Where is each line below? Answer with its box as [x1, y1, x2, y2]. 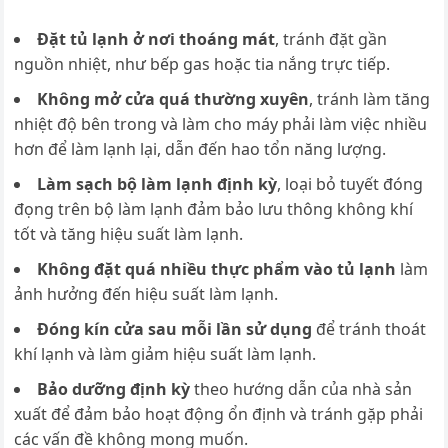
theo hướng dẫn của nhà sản [190, 378, 413, 401]
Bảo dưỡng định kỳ [37, 378, 191, 401]
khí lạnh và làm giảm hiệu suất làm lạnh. [14, 343, 317, 366]
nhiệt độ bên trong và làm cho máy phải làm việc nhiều [14, 113, 428, 136]
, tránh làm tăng [309, 88, 431, 111]
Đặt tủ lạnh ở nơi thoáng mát [37, 28, 276, 51]
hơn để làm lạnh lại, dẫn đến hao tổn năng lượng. [14, 138, 387, 161]
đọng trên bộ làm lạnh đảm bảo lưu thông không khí [14, 198, 414, 221]
